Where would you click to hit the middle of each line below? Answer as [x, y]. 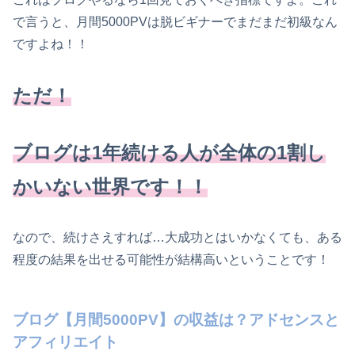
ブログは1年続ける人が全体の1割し [169, 152]
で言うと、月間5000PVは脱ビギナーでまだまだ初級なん [175, 22]
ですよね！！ [51, 44]
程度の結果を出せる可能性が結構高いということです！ [171, 259]
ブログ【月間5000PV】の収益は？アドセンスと [176, 319]
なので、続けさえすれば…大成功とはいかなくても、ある [177, 237]
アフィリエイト [65, 342]
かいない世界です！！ [110, 186]
